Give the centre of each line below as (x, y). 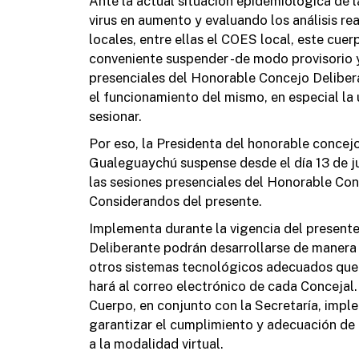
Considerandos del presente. (175, 201)
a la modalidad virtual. (156, 343)
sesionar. (115, 116)
